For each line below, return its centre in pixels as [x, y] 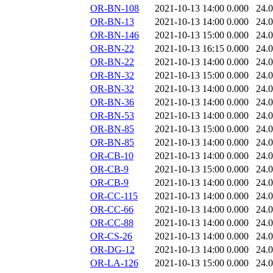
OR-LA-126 [114, 263]
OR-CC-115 [114, 196]
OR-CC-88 [112, 223]
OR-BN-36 [112, 102]
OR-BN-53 [112, 116]
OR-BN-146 [115, 35]
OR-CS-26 [111, 236]
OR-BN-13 [112, 22]
